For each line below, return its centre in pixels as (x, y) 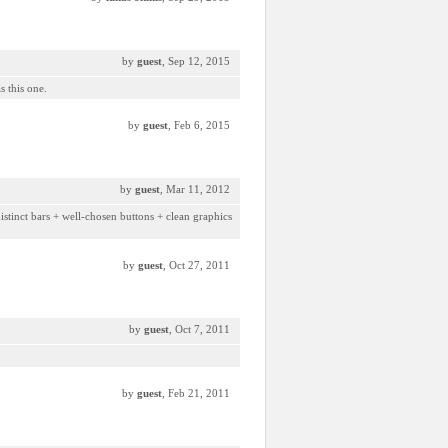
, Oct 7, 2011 (199, 329)
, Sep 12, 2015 (196, 61)
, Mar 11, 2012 (195, 189)
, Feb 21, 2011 (196, 393)
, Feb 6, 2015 (199, 125)
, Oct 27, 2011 (196, 265)
